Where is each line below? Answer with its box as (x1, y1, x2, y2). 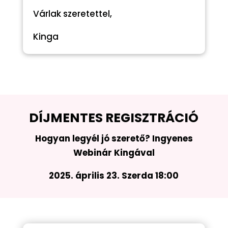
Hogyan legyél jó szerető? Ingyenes (35, 132, 193, 145)
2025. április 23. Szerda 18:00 (49, 169, 179, 182)
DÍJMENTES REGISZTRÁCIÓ (29, 109, 199, 127)
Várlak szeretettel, (33, 8, 112, 20)
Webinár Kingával (73, 147, 155, 159)
